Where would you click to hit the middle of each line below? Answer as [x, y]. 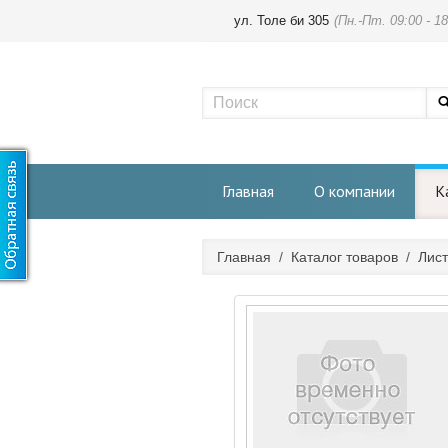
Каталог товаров [344, 257]
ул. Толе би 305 [281, 20]
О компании [354, 191]
